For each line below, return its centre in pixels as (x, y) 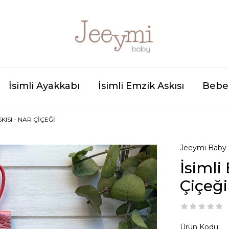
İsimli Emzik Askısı (141, 86)
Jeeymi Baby (203, 148)
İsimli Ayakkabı (44, 86)
